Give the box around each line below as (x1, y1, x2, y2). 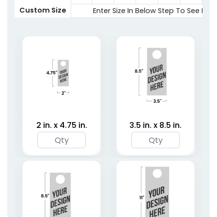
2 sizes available (80, 5, 137, 15)
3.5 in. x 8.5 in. (129, 120, 182, 131)
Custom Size (19, 5, 66, 15)
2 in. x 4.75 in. (36, 120, 87, 131)
